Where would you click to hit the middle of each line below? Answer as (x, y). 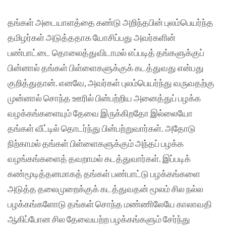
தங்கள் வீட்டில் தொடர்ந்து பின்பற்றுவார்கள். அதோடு (102, 128)
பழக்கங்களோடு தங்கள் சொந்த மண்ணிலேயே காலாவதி (110, 204)
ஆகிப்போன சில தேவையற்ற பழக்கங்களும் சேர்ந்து (99, 219)
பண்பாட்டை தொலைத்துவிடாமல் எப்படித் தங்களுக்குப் (106, 52)
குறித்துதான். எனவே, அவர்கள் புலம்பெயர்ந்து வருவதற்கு (111, 82)
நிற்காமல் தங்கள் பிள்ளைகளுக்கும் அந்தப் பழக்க (96, 143)
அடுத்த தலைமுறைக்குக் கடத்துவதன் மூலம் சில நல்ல (105, 188)
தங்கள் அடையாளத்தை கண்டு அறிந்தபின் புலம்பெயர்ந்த (110, 22)
